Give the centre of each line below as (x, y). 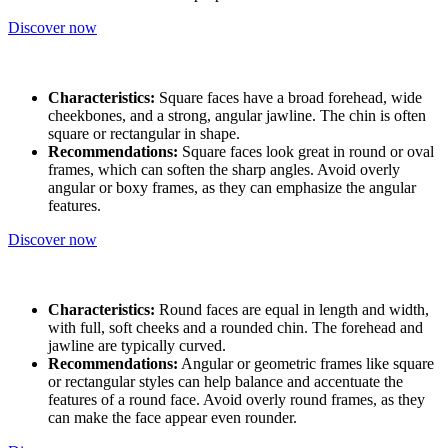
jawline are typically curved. (137, 345)
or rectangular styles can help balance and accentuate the (225, 381)
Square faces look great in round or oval (306, 151)
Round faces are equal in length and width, (292, 309)
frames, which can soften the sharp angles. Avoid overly (224, 169)
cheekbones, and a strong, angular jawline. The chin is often (237, 115)
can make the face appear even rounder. (172, 417)
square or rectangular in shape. (144, 133)
